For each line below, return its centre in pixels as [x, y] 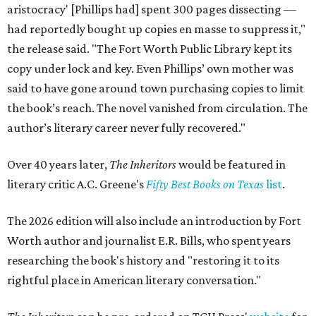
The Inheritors [142, 165]
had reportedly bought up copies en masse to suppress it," [156, 29]
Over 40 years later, [57, 165]
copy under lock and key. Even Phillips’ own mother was [150, 69]
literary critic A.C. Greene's [77, 184]
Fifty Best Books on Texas [206, 184]
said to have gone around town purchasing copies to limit [156, 89]
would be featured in [231, 165]
